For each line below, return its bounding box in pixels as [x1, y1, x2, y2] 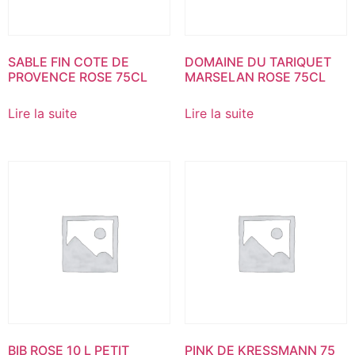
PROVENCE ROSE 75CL [8, 69, 147, 86]
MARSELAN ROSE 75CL [184, 69, 326, 86]
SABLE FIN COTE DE [8, 54, 129, 71]
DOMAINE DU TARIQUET [184, 54, 331, 71]
